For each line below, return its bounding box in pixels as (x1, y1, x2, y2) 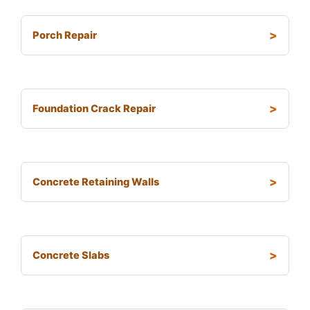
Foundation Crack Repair (33, 102, 156, 116)
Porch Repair (33, 29, 97, 42)
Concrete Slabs (33, 249, 109, 262)
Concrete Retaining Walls (33, 176, 159, 189)
